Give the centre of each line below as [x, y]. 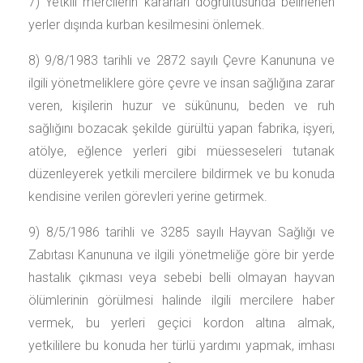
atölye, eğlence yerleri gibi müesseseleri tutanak [181, 151]
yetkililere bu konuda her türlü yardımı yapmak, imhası [181, 346]
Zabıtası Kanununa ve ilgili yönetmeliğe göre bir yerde [181, 255]
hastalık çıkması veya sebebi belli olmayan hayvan [181, 278]
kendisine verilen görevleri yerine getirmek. [148, 196]
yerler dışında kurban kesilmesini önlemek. [147, 25]
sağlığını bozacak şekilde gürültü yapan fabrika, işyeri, [181, 128]
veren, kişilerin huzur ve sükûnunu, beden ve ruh [181, 106]
